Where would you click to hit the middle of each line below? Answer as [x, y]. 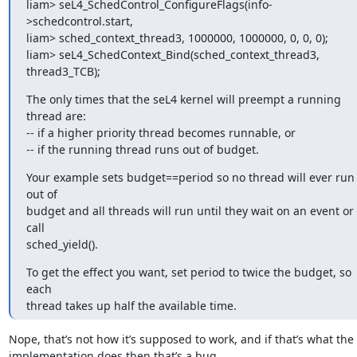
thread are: [56, 116]
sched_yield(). [62, 244]
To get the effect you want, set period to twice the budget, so [188, 272]
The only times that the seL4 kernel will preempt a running [183, 99]
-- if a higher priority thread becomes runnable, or [161, 133]
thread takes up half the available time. [131, 306]
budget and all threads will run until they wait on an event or [190, 211]
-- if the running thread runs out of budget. [142, 149]
